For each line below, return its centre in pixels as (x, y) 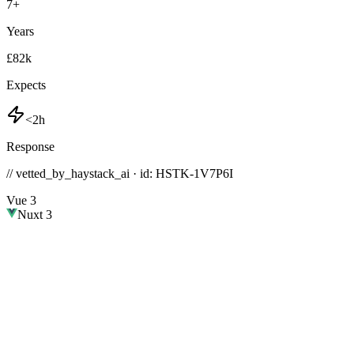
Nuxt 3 (35, 215)
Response (30, 147)
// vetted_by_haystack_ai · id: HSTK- (100, 174)
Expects (26, 85)
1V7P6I (213, 174)
